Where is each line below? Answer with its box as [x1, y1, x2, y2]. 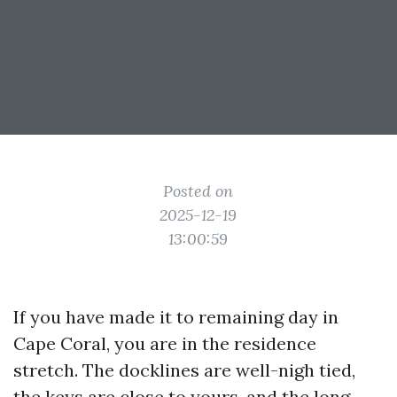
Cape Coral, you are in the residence [13, 332, 316, 354]
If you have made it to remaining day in [13, 306, 339, 328]
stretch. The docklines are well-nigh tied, [13, 359, 355, 381]
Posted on [163, 181, 234, 201]
